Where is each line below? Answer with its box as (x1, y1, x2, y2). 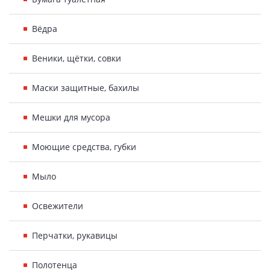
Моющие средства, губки (32, 141, 136, 152)
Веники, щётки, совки (32, 52, 121, 64)
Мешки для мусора (32, 111, 110, 123)
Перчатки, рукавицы (32, 230, 118, 241)
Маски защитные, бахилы (32, 82, 139, 93)
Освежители (32, 200, 83, 212)
